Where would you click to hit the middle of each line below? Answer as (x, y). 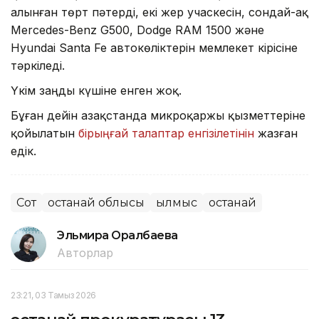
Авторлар (85, 253)
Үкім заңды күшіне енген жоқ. (96, 91)
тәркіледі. (38, 66)
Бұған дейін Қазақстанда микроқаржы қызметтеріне (158, 116)
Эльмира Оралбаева (117, 236)
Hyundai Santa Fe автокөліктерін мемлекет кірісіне (154, 48)
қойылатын (45, 134)
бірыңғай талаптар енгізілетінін (166, 134)
